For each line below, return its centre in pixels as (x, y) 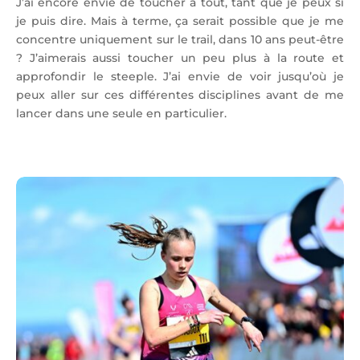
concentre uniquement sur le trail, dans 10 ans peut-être (180, 40)
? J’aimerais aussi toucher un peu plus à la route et (180, 58)
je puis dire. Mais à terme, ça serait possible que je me (180, 21)
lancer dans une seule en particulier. (121, 114)
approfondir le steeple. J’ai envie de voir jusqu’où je (180, 77)
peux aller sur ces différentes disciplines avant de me (180, 95)
